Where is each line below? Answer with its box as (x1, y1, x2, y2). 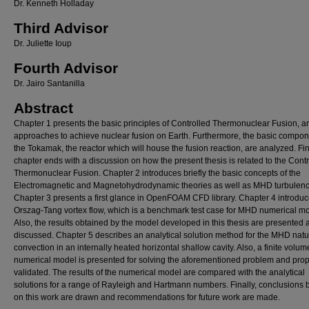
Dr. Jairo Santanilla (14, 79, 85, 88)
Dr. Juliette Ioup (14, 39, 72, 48)
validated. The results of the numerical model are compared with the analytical (14, 268, 305, 277)
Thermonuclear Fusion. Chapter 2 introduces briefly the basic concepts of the (14, 168, 301, 178)
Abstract (14, 100, 73, 116)
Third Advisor (14, 20, 108, 36)
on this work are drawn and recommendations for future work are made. (14, 292, 280, 302)
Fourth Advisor (14, 60, 118, 76)
